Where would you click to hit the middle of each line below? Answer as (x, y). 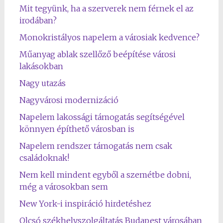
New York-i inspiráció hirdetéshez (85, 204)
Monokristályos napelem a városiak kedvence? (109, 37)
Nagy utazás (42, 83)
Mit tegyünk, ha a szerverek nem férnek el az (106, 8)
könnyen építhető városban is (77, 129)
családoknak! (44, 158)
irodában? (38, 20)
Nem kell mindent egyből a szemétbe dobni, (105, 175)
